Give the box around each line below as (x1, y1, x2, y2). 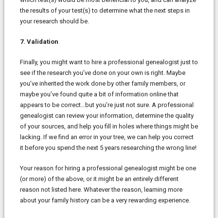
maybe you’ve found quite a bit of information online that (19, 90, 179, 98)
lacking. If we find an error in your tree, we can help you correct (19, 133, 194, 141)
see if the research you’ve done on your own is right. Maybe (19, 69, 185, 76)
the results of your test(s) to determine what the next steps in (19, 6, 190, 14)
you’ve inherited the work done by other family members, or (19, 79, 185, 87)
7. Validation (19, 37, 58, 45)
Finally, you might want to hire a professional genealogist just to (19, 58, 198, 66)
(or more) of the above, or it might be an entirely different (19, 175, 179, 182)
